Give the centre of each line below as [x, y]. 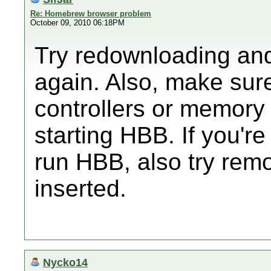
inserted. [80, 188]
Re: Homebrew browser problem [91, 14]
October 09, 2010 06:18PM [77, 23]
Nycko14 [65, 262]
